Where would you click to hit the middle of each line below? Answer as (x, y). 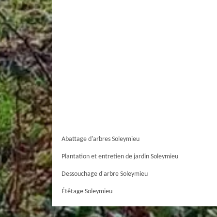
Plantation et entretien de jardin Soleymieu (120, 157)
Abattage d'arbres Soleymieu (101, 139)
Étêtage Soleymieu (87, 192)
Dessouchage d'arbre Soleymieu (105, 174)
